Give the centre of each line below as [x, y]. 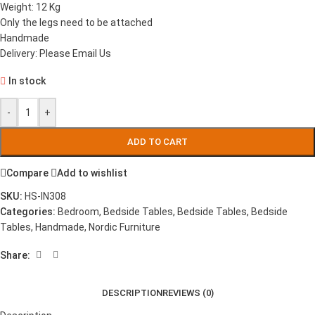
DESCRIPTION [132, 293]
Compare [27, 173]
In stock [27, 81]
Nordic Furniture [124, 227]
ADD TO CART [157, 142]
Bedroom [78, 212]
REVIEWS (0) [188, 293]
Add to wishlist [92, 173]
